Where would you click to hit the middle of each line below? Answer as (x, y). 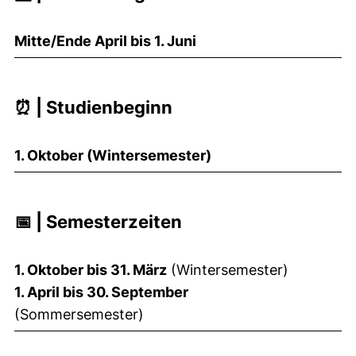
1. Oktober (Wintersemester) (113, 155)
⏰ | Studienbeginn (93, 107)
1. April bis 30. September (101, 292)
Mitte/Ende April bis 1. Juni (105, 41)
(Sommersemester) (79, 314)
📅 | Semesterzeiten (98, 221)
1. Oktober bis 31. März (91, 269)
